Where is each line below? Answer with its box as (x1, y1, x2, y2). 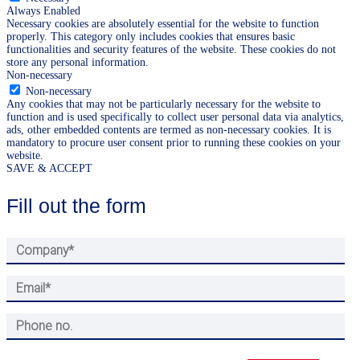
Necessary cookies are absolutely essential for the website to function (6, 18, 319, 31)
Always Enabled (6, 5, 80, 18)
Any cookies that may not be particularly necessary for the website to (6, 98, 321, 111)
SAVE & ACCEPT (6, 162, 92, 175)
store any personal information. (6, 56, 149, 69)
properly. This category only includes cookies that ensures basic (6, 31, 295, 43)
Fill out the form (6, 194, 146, 218)
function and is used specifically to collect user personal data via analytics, (6, 111, 344, 124)
